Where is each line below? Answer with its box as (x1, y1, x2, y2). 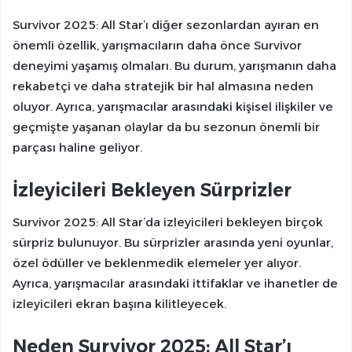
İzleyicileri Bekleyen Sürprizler (13, 179, 291, 202)
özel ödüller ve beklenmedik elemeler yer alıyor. (13, 255, 301, 270)
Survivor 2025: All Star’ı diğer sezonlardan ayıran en (13, 17, 319, 33)
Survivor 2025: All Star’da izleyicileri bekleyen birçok (13, 214, 323, 229)
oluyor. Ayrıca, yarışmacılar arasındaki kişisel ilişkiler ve (13, 99, 333, 115)
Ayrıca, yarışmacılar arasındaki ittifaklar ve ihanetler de (13, 275, 338, 291)
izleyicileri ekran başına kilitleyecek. (13, 295, 226, 311)
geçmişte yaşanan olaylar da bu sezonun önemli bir (13, 119, 320, 135)
